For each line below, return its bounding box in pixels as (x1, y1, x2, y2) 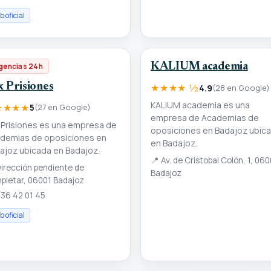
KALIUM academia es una (151, 99, 250, 111)
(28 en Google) (212, 82, 270, 93)
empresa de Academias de (151, 112, 259, 124)
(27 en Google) (34, 102, 91, 113)
